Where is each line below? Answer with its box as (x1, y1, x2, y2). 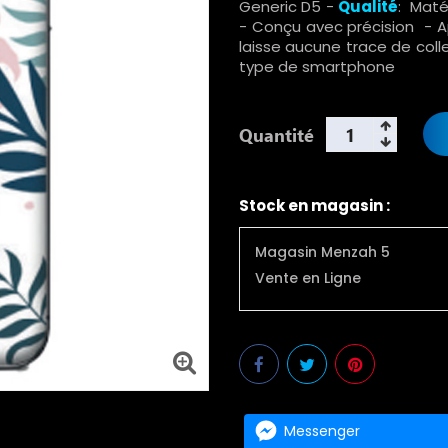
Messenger (284, 421, 360, 442)
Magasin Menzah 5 (255, 241, 390, 262)
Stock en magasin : (239, 194, 390, 216)
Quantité (239, 121, 314, 147)
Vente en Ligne (255, 267, 361, 288)
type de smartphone (239, 55, 395, 77)
